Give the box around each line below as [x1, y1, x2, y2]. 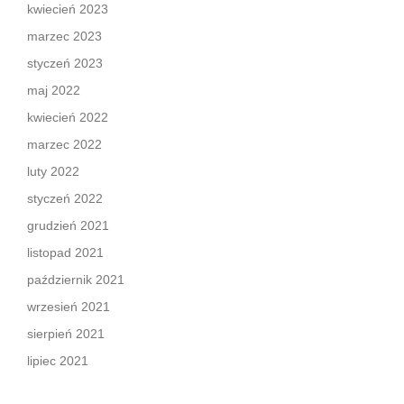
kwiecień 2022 [27, 110, 108, 125]
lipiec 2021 [27, 353, 88, 369]
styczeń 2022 [27, 191, 103, 207]
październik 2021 [27, 272, 124, 288]
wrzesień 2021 [27, 299, 110, 315]
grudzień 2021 [27, 218, 109, 234]
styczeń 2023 [27, 56, 103, 71]
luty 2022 [27, 164, 79, 179]
